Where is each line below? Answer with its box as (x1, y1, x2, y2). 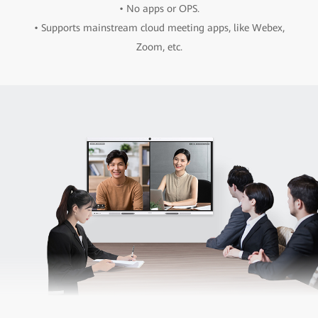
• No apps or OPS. (119, 2, 199, 14)
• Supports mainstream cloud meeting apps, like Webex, (33, 21, 285, 33)
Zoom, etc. (136, 40, 182, 53)
